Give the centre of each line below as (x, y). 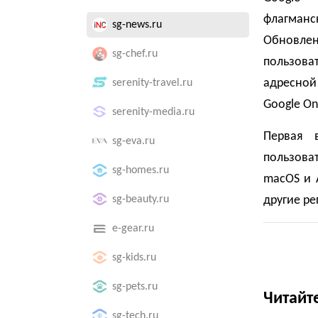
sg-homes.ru (141, 170)
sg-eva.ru (133, 141)
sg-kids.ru (134, 258)
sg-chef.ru (135, 54)
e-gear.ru (133, 229)
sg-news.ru (137, 25)
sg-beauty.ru (141, 199)
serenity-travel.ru (152, 83)
